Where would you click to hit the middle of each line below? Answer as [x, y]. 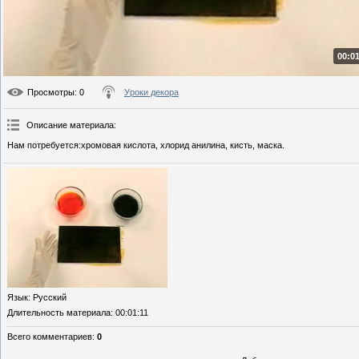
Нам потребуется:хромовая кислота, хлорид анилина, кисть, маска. [146, 145]
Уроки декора [151, 93]
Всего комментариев [50, 337]
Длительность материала [59, 313]
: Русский [47, 298]
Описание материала [70, 125]
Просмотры [51, 93]
